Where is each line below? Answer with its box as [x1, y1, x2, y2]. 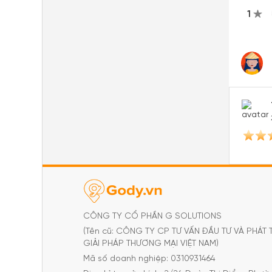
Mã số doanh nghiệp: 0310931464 [83, 254, 216, 263]
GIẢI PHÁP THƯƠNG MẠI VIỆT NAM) [83, 239, 219, 248]
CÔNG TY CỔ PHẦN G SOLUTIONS [83, 212, 222, 221]
